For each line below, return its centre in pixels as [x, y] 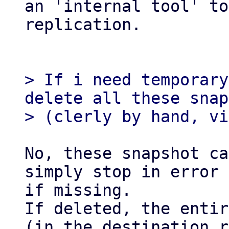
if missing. [78, 190]
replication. [83, 25]
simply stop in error [122, 172]
